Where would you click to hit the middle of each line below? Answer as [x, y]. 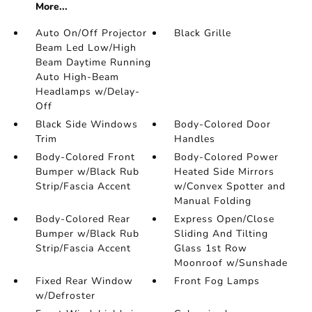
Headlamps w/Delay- [87, 91]
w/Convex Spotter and [230, 186]
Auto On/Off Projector [91, 33]
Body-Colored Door [223, 124]
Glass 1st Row [211, 248]
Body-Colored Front [85, 157]
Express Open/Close [225, 219]
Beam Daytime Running [93, 62]
